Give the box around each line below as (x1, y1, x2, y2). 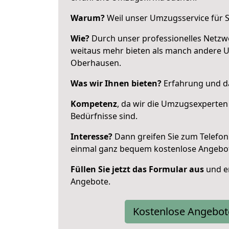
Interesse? (71, 131, 112, 142)
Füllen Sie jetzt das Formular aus (71, 164, 204, 175)
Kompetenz (71, 98, 117, 109)
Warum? (71, 12, 105, 24)
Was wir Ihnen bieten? (71, 78, 162, 89)
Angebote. (71, 176, 110, 187)
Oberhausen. (71, 57, 121, 68)
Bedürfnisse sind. (71, 110, 138, 122)
